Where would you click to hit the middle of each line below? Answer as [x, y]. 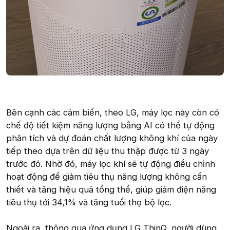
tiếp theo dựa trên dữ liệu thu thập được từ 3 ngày [108, 151]
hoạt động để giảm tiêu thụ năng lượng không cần [107, 176]
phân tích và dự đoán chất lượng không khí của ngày [112, 138]
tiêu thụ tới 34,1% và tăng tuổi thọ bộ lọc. [89, 202]
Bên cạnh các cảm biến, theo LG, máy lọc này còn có [113, 112]
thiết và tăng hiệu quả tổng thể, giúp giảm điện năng [111, 189]
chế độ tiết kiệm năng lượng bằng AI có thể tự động [110, 125]
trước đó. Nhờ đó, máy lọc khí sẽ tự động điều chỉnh [111, 164]
